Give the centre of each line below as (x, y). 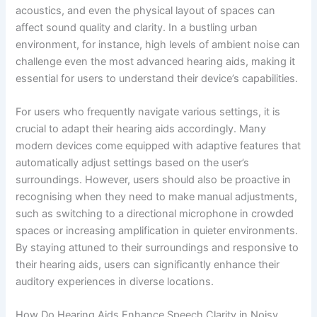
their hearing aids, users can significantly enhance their (148, 264)
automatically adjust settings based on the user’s (133, 162)
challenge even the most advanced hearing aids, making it (156, 61)
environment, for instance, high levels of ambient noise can (158, 44)
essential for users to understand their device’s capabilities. (157, 78)
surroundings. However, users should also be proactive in (154, 179)
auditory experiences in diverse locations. (115, 281)
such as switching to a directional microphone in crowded (155, 213)
